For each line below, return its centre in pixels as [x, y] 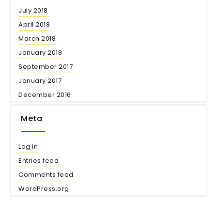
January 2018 [40, 53]
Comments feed [46, 175]
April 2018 [34, 24]
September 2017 [46, 67]
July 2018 [33, 10]
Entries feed [39, 161]
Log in [28, 147]
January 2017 [40, 81]
